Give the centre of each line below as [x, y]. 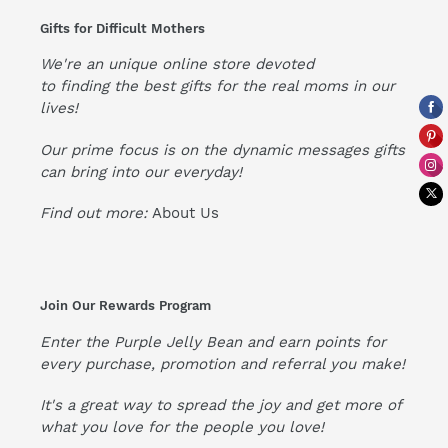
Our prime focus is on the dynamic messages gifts [222, 149]
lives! [59, 108]
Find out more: [96, 213]
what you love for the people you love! [182, 427]
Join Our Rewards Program [125, 306]
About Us [185, 213]
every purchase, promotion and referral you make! [222, 363]
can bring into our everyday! [141, 171]
